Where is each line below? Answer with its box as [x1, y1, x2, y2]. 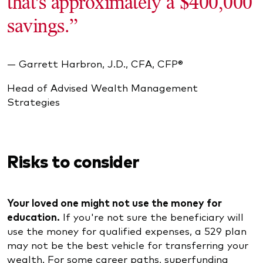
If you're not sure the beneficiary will [60, 210, 244, 224]
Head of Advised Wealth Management [7, 80, 198, 94]
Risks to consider [7, 149, 140, 173]
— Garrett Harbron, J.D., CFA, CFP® [7, 56, 183, 70]
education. [7, 210, 60, 224]
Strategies [7, 94, 63, 108]
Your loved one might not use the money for [7, 195, 222, 210]
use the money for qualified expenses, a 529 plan [7, 224, 247, 238]
